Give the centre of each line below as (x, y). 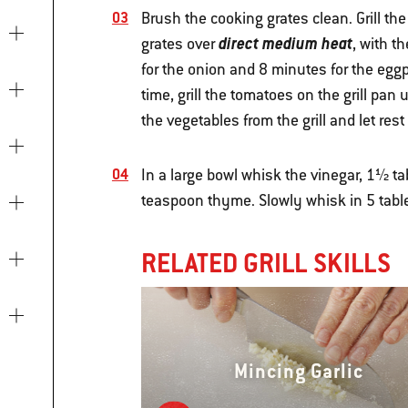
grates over (179, 44)
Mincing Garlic (299, 372)
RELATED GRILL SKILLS (265, 263)
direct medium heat (285, 44)
